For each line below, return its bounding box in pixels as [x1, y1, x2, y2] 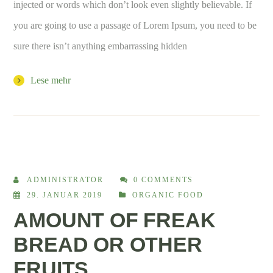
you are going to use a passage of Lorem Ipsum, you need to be [13, 19, 257, 30]
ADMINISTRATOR [27, 175, 104, 184]
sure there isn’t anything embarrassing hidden [13, 40, 188, 51]
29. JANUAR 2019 [27, 190, 103, 199]
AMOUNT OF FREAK [13, 208, 216, 232]
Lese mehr [30, 74, 71, 85]
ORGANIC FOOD [132, 190, 204, 199]
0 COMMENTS [133, 175, 194, 184]
